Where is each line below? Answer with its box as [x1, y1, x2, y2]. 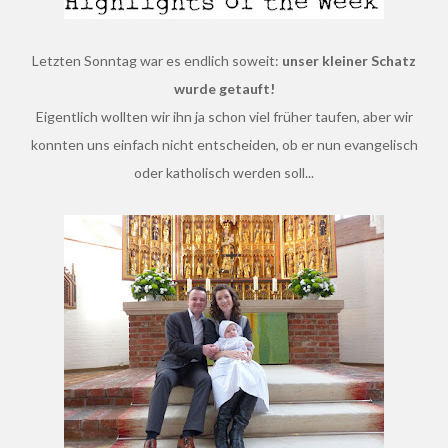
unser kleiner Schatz [282, 52, 416, 69]
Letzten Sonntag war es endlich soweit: [39, 52, 282, 69]
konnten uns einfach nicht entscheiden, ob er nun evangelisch [30, 136, 418, 153]
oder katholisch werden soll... [134, 164, 314, 181]
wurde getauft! [173, 80, 275, 97]
